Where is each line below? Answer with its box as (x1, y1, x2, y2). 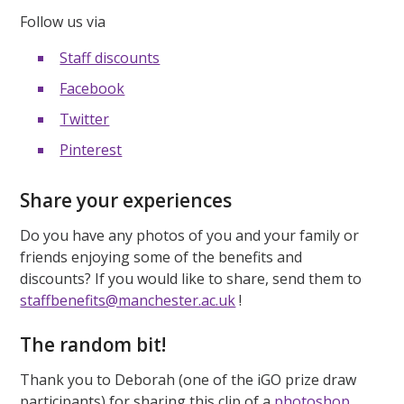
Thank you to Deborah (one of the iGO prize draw (20, 369, 357, 390)
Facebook (60, 78, 125, 98)
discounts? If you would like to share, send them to (20, 268, 363, 289)
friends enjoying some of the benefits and (20, 246, 303, 267)
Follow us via (20, 11, 106, 32)
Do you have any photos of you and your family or (20, 225, 360, 245)
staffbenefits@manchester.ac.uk (20, 289, 236, 310)
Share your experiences (20, 188, 233, 214)
